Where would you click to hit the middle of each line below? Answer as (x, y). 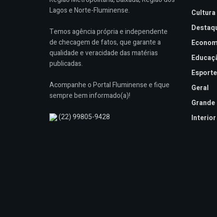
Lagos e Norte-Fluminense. (90, 11)
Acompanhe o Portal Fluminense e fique (109, 85)
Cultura (203, 13)
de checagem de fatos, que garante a (105, 43)
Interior (203, 118)
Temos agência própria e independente (108, 32)
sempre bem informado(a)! (90, 96)
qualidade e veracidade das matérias (104, 53)
